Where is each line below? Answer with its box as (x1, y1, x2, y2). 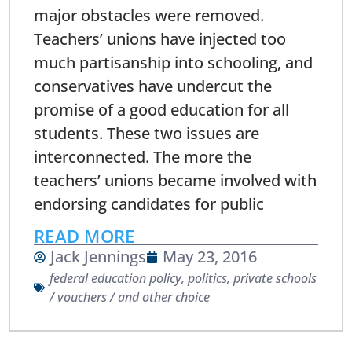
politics (188, 269, 228, 288)
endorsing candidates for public (34, 192, 265, 214)
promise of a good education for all (34, 98, 290, 120)
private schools (233, 269, 317, 288)
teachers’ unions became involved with (34, 169, 317, 191)
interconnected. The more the (34, 145, 252, 167)
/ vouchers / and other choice (49, 288, 211, 306)
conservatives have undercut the (34, 75, 273, 97)
